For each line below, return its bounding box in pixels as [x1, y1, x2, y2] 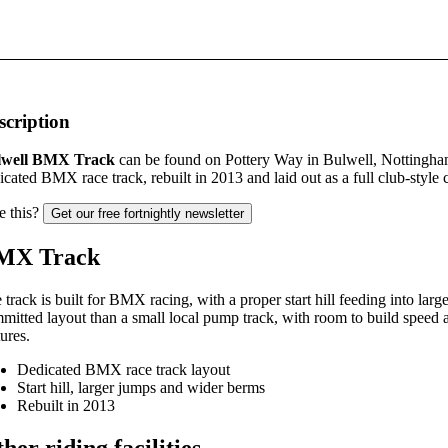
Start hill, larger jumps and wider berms [17, 379, 265, 397]
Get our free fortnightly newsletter [51, 206, 244, 222]
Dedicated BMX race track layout [17, 361, 230, 379]
